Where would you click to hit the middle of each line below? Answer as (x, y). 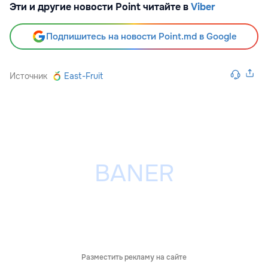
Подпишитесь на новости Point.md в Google (141, 37)
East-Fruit (83, 76)
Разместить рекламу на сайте (134, 258)
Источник (28, 76)
